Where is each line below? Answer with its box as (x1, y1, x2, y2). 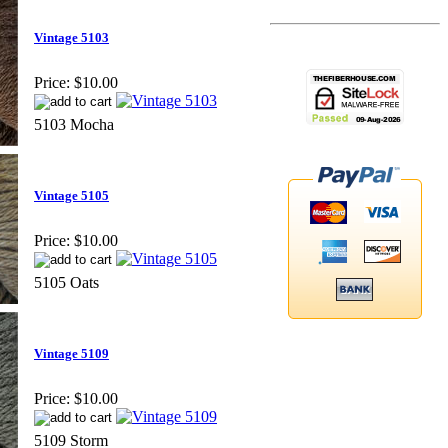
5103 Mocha (34, 115, 114, 133)
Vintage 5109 (34, 346, 109, 362)
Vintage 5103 (34, 30, 109, 46)
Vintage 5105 (34, 188, 109, 204)
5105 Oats (34, 273, 99, 291)
